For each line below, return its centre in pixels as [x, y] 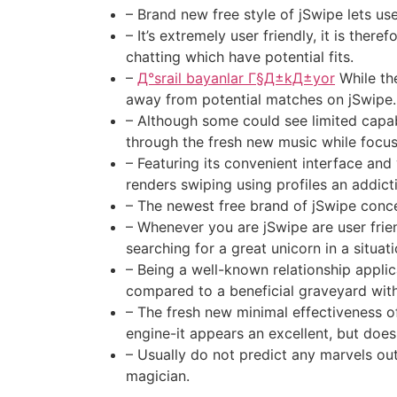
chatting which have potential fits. [240, 57]
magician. [158, 376]
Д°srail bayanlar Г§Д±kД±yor [236, 78]
